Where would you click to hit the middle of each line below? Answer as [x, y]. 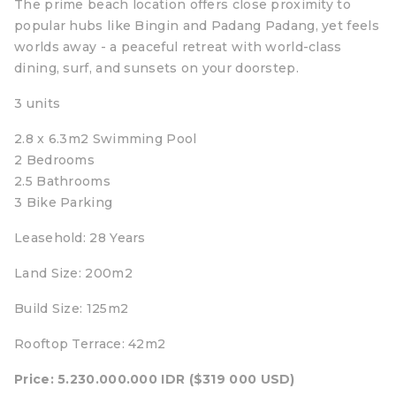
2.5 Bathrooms [62, 181]
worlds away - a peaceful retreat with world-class [178, 47]
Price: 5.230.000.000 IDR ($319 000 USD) [155, 379]
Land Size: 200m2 [73, 273]
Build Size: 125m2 [72, 308]
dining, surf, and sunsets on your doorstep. [156, 68]
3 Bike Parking [64, 202]
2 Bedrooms [54, 160]
